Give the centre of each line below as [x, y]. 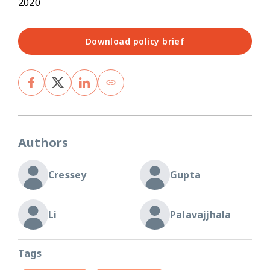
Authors [43, 142]
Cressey [67, 174]
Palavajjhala [201, 214]
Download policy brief [135, 41]
